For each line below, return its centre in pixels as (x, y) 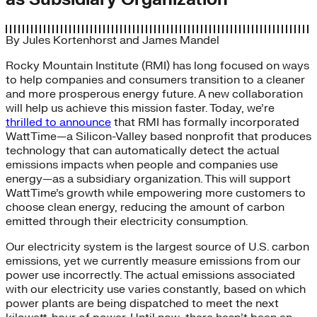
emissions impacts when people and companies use (142, 165)
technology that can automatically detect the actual (143, 150)
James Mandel (181, 40)
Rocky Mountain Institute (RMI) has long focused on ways (157, 65)
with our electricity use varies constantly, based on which (156, 289)
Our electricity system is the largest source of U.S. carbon (157, 247)
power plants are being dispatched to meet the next (142, 303)
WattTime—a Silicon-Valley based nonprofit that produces (158, 136)
